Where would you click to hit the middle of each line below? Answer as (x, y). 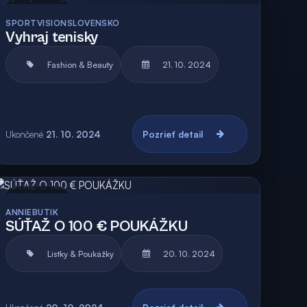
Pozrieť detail (172, 134)
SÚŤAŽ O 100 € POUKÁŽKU (97, 226)
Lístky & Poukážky (81, 254)
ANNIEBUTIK (32, 212)
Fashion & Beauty (81, 64)
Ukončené (25, 134)
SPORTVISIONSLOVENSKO (63, 23)
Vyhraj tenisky (52, 37)
